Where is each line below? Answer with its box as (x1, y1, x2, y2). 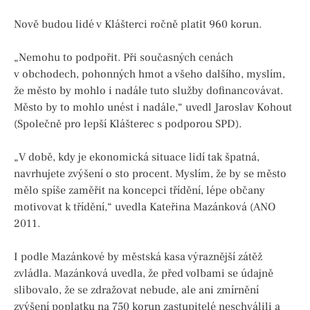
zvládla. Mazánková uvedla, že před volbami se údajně (14, 266, 273, 281)
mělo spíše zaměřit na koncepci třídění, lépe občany (14, 183, 265, 198)
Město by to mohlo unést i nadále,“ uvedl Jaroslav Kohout (14, 100, 292, 115)
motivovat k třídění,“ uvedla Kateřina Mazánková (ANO (14, 200, 275, 215)
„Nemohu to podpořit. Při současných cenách (14, 51, 233, 65)
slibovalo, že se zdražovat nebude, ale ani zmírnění (14, 283, 262, 298)
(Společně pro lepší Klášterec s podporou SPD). (14, 117, 241, 131)
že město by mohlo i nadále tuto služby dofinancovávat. (14, 84, 283, 98)
